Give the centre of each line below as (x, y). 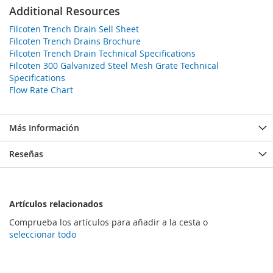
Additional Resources (65, 11)
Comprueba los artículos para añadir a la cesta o (108, 222)
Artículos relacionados (56, 204)
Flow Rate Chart (41, 90)
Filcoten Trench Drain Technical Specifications (102, 53)
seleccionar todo (43, 234)
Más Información (44, 127)
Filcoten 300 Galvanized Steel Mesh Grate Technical (114, 65)
